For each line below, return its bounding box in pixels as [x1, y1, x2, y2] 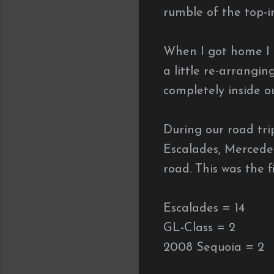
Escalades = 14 [163, 202, 245, 215]
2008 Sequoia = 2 [163, 242, 264, 254]
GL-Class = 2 [163, 222, 235, 234]
